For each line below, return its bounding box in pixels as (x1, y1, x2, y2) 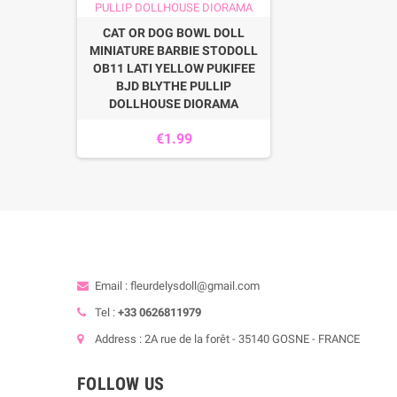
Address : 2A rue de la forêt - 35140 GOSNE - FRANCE (95, 332, 360, 346)
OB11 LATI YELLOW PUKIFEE (92, 61, 255, 75)
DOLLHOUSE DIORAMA (109, 97, 238, 111)
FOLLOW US (77, 373, 165, 394)
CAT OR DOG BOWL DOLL (103, 26, 245, 40)
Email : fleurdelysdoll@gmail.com (95, 279, 260, 292)
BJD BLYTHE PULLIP (116, 79, 231, 93)
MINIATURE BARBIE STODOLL (90, 43, 258, 58)
